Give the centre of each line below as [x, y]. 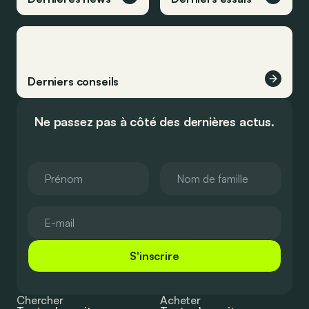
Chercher [40, 300]
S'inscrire [154, 256]
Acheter [180, 300]
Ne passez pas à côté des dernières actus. [154, 121]
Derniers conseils [73, 81]
